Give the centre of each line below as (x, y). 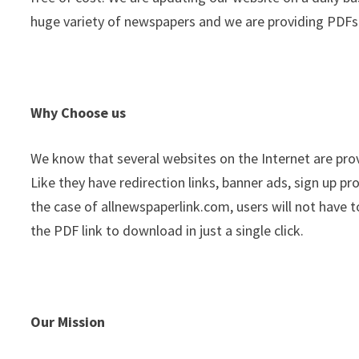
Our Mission (68, 322)
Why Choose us (79, 113)
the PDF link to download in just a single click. (167, 230)
